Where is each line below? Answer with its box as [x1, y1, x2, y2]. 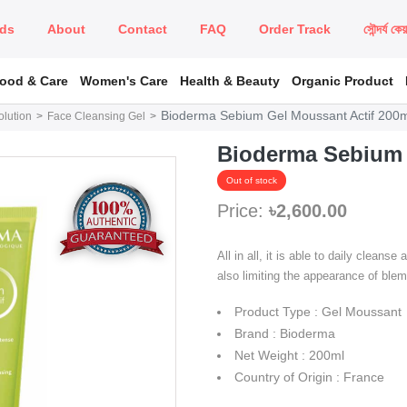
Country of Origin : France [234, 370, 384, 384]
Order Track [258, 22, 331, 36]
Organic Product [292, 73, 394, 88]
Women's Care [80, 73, 169, 88]
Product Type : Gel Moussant [234, 304, 402, 319]
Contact [117, 22, 167, 36]
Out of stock [226, 174, 277, 185]
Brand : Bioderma [234, 326, 335, 341]
